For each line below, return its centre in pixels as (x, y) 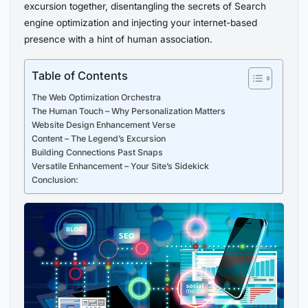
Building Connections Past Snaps (98, 152)
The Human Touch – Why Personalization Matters (129, 111)
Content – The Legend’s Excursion (99, 138)
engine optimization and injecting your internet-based (141, 22)
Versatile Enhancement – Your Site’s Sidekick (121, 166)
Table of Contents (80, 75)
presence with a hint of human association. (119, 39)
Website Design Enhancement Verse (104, 124)
